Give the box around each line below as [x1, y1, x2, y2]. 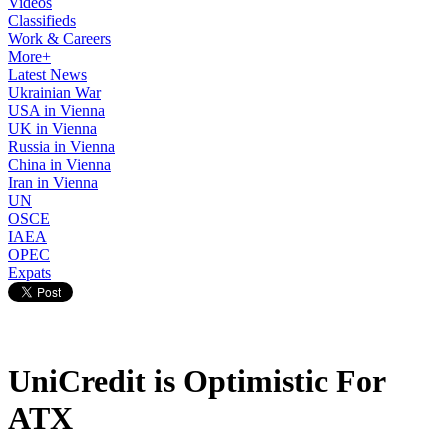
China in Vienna [8, 156, 111, 173]
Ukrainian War [8, 84, 101, 101]
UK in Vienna [8, 120, 97, 137]
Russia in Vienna [8, 138, 115, 155]
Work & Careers [8, 30, 111, 47]
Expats [8, 264, 51, 281]
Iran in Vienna [8, 174, 98, 191]
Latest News [8, 66, 87, 83]
